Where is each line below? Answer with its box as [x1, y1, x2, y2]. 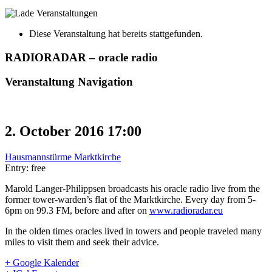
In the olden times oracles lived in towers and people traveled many [5, 225, 262, 236]
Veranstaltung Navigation [5, 75, 133, 89]
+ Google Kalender [5, 257, 79, 268]
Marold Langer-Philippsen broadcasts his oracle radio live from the [5, 183, 260, 194]
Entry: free [5, 162, 46, 173]
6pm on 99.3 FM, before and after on [5, 205, 149, 216]
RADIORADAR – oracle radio [5, 50, 158, 64]
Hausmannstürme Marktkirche [5, 151, 121, 162]
